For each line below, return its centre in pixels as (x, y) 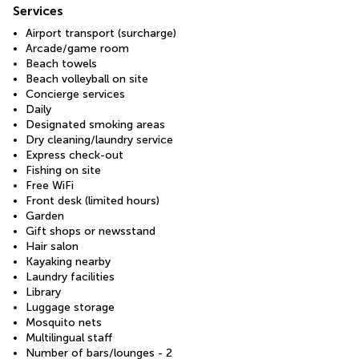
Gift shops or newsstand (91, 231)
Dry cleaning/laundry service (99, 139)
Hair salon (52, 246)
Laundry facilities (70, 276)
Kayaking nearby (68, 261)
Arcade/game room (77, 48)
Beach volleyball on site (87, 79)
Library (43, 292)
